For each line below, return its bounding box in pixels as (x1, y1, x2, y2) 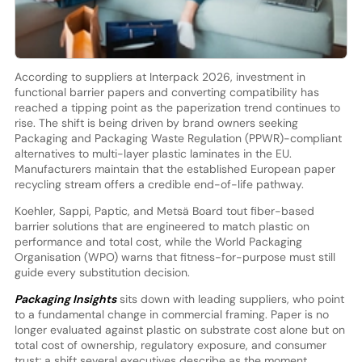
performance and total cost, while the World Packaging (14, 234, 302, 249)
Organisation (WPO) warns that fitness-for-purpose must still (14, 249, 335, 264)
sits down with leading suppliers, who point (116, 291, 344, 306)
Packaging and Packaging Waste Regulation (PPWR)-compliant (14, 130, 342, 145)
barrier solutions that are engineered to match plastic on (14, 218, 309, 234)
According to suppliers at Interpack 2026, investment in (14, 69, 305, 84)
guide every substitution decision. (14, 264, 190, 280)
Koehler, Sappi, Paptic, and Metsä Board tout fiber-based (14, 203, 314, 218)
